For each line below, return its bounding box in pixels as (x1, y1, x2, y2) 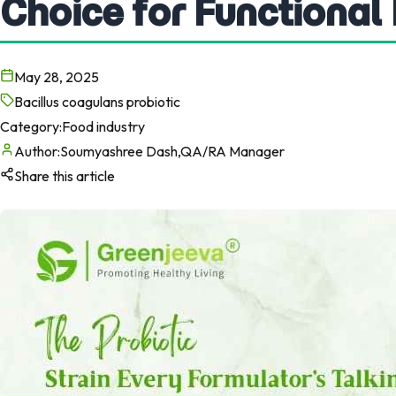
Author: (14, 141, 60, 160)
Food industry (62, 117, 145, 135)
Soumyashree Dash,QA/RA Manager (60, 141, 285, 160)
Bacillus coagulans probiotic (14, 92, 180, 110)
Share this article (14, 166, 115, 185)
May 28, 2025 (14, 67, 99, 86)
